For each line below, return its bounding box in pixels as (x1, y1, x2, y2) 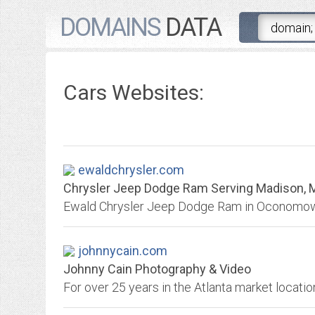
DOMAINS (60, 13, 160, 42)
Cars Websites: (63, 80, 204, 105)
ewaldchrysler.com (78, 162, 184, 177)
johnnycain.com (78, 243, 167, 258)
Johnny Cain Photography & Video (63, 262, 251, 276)
